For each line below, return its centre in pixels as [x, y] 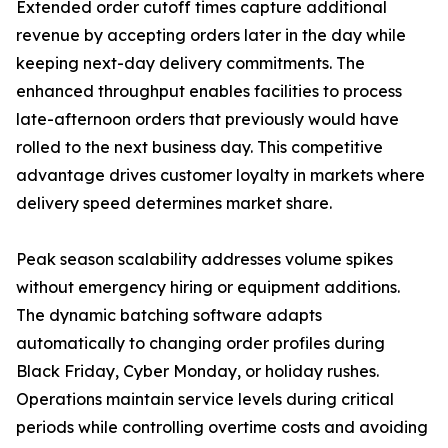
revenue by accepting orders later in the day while [211, 35]
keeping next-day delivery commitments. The [190, 63]
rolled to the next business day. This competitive [199, 147]
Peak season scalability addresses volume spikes [204, 259]
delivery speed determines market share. [174, 203]
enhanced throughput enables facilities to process [209, 91]
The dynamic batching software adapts [169, 315]
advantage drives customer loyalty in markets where [220, 175]
